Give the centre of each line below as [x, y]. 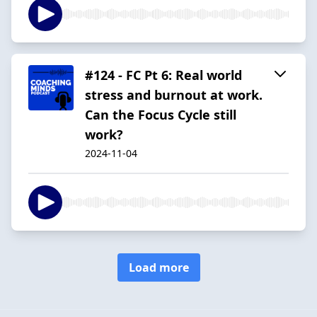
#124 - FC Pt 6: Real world [163, 75]
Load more [158, 267]
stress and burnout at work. [174, 94]
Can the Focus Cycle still [161, 114]
